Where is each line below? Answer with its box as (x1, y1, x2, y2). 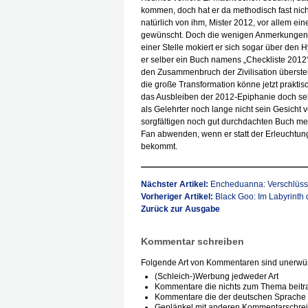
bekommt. (141, 142, 177, 151)
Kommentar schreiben (141, 236, 244, 247)
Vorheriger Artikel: (141, 192, 215, 201)
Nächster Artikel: (141, 179, 210, 189)
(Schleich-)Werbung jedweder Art (155, 272, 278, 281)
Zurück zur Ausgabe (141, 204, 220, 214)
